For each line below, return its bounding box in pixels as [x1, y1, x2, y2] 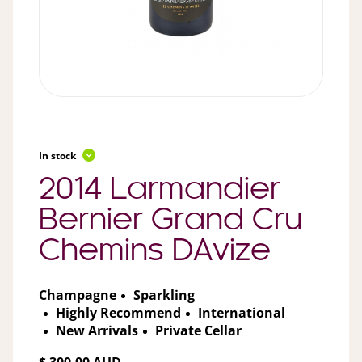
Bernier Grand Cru [39, 206, 302, 236]
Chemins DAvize [39, 237, 271, 267]
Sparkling [133, 286, 195, 305]
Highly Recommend [56, 304, 181, 322]
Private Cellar [155, 322, 242, 340]
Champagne [39, 286, 116, 305]
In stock [39, 148, 76, 162]
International [198, 304, 285, 322]
